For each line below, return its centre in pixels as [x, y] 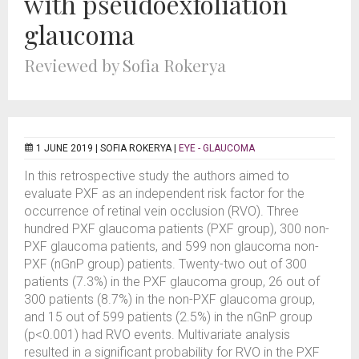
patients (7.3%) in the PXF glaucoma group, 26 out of [172, 282]
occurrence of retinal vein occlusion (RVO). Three [161, 211]
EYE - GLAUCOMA [217, 148]
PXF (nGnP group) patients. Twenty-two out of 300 [165, 264]
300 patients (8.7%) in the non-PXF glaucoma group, [169, 299]
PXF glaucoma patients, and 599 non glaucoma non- [171, 246]
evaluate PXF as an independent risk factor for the [164, 194]
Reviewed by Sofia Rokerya [125, 65]
